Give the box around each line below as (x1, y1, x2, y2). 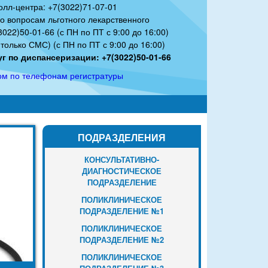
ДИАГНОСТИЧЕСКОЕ (82, 165, 162, 176)
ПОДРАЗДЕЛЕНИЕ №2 (80, 233, 164, 245)
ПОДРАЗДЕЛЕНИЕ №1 (80, 205, 164, 217)
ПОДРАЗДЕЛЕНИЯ (78, 130, 166, 144)
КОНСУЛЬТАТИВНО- (84, 153, 159, 165)
